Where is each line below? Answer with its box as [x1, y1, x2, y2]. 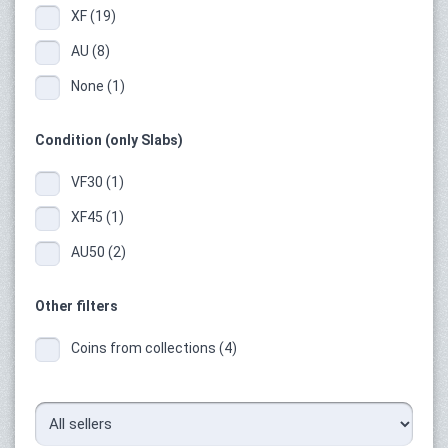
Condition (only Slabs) [35, 131, 183, 148]
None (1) [71, 77, 125, 94]
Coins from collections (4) [71, 339, 237, 356]
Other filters [35, 297, 118, 314]
